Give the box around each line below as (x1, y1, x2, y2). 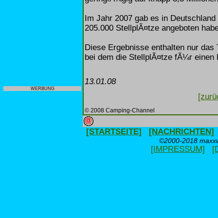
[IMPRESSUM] (150, 145, 205, 154)
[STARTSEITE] (86, 127, 142, 136)
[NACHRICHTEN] (149, 127, 214, 136)
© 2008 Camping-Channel (85, 107, 155, 113)
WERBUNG (30, 86, 54, 91)
